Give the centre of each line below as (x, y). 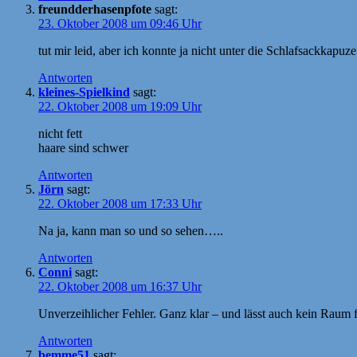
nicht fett (60, 133)
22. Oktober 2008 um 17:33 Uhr (120, 203)
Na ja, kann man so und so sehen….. (131, 230)
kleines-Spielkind (84, 92)
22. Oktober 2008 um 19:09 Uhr (120, 106)
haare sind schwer (83, 147)
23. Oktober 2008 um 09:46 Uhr (120, 23)
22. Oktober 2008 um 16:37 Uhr (120, 286)
